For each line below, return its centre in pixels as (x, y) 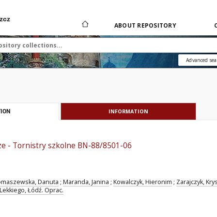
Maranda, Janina (86, 182)
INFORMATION (128, 111)
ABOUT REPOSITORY (145, 25)
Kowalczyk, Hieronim (143, 182)
